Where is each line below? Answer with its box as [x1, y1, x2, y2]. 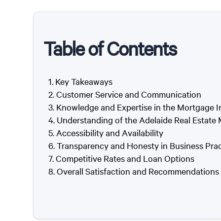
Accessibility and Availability [56, 127, 163, 139]
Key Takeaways [55, 75, 112, 87]
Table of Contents [43, 36, 176, 61]
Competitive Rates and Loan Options [56, 152, 194, 164]
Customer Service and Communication [56, 88, 201, 100]
